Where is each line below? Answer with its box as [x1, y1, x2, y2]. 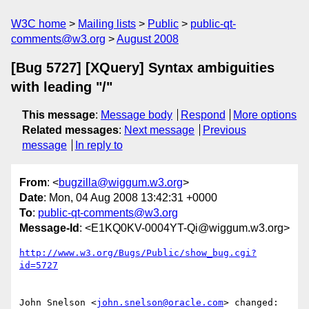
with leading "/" [11, 79, 112, 94]
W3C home [11, 18, 66, 30]
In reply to [74, 139, 123, 151]
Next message [124, 124, 195, 136]
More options [233, 109, 297, 121]
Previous [202, 124, 246, 136]
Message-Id [19, 222, 79, 235]
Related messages [22, 124, 119, 136]
